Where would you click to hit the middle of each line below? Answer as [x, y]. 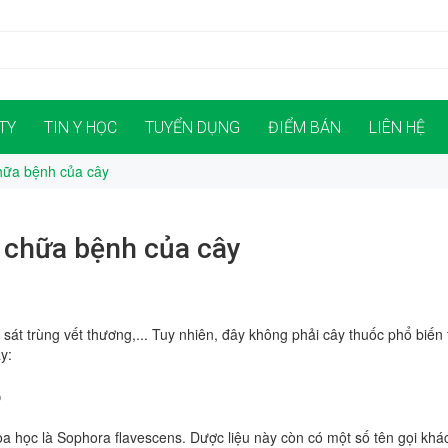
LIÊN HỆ [397, 127]
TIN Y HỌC [80, 127]
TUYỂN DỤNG [192, 127]
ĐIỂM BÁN [304, 127]
